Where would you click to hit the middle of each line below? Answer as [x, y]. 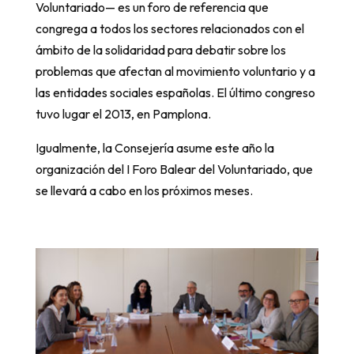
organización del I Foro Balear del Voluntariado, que [174, 169]
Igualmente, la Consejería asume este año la [154, 148]
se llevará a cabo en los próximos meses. [144, 190]
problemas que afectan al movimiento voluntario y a [175, 71]
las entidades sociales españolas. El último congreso [175, 92]
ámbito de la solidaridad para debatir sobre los [160, 50]
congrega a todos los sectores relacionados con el [169, 28]
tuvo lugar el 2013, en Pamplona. [123, 114]
